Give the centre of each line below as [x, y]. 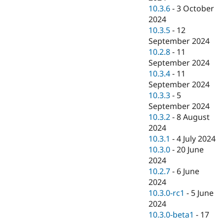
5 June [203, 193]
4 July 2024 [196, 139]
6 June [188, 171]
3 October [196, 9]
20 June [190, 150]
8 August [193, 117]
